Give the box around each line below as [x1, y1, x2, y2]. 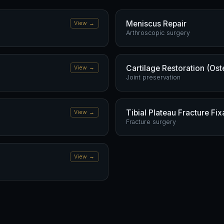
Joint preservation [126, 73, 180, 81]
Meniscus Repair [126, 19, 186, 28]
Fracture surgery [126, 118, 176, 125]
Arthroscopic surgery [126, 29, 190, 36]
